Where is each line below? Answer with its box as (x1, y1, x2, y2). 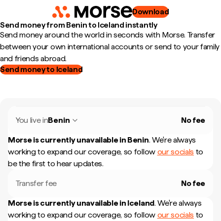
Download (132, 7, 169, 16)
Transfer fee (16, 179, 57, 188)
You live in (16, 115, 48, 125)
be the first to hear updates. (8, 159, 104, 168)
